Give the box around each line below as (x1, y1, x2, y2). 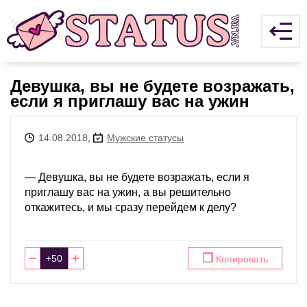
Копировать (213, 254, 268, 265)
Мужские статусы (107, 132, 184, 143)
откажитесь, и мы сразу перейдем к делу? (25, 201, 236, 213)
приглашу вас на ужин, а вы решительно (25, 186, 231, 198)
